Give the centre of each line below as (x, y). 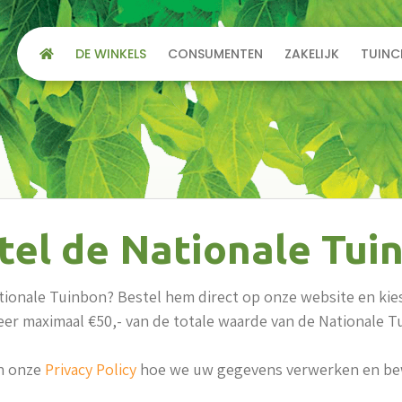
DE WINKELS (110, 54)
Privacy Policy (90, 369)
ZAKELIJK (311, 54)
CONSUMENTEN (215, 54)
